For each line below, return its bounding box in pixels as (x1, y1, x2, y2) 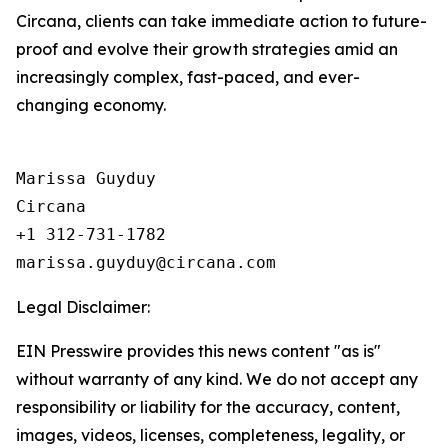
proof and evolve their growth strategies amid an (16, 39, 398, 59)
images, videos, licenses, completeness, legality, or (16, 425, 405, 445)
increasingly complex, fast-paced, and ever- (16, 67, 360, 87)
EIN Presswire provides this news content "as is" (16, 341, 381, 361)
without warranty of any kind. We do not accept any (16, 369, 418, 389)
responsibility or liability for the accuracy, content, (16, 397, 400, 417)
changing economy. (16, 95, 174, 115)
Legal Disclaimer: (16, 297, 150, 317)
